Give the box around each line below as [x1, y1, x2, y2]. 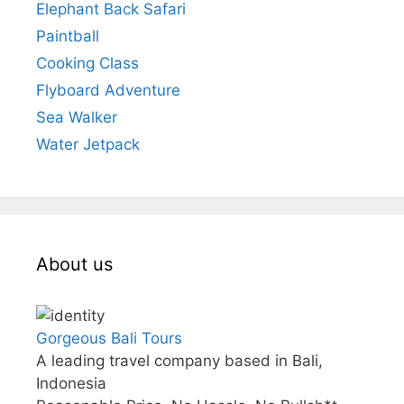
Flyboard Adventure [36, 81, 180, 100]
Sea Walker [36, 108, 117, 127]
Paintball [36, 27, 99, 46]
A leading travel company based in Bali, [36, 352, 323, 371]
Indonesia [36, 374, 106, 393]
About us [36, 253, 113, 276]
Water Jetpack [36, 135, 140, 154]
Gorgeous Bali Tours [36, 329, 182, 348]
